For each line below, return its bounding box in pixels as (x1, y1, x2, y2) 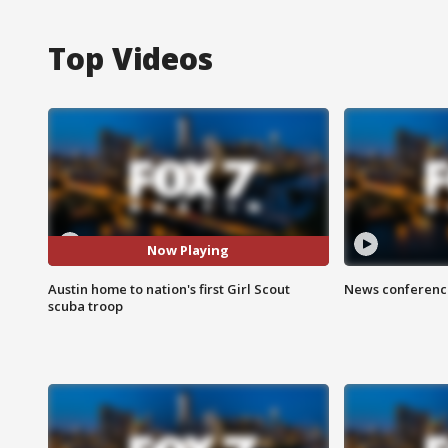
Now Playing (147, 241, 230, 260)
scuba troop (48, 296, 123, 315)
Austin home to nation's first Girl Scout (48, 279, 290, 298)
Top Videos (48, 37, 213, 79)
